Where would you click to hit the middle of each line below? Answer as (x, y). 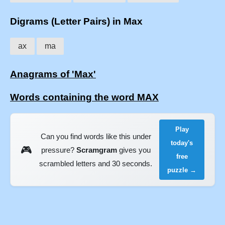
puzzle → (182, 170)
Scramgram (96, 150)
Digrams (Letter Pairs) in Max (76, 22)
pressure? (59, 150)
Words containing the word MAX (84, 97)
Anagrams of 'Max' (53, 74)
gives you (134, 150)
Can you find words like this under (96, 136)
